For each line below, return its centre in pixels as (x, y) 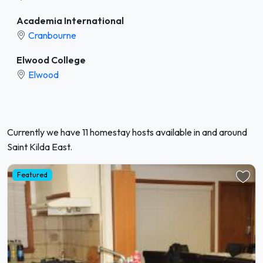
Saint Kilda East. (40, 146)
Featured (32, 174)
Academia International (70, 20)
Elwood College (51, 60)
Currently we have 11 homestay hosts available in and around (127, 132)
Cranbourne (52, 35)
